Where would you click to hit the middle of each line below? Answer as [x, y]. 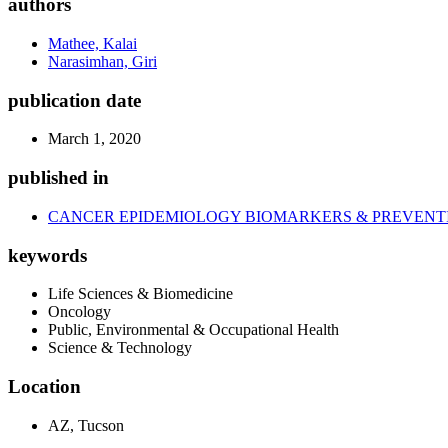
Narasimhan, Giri [102, 61]
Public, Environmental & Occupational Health [193, 330]
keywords [47, 255]
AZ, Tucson [86, 425]
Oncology [79, 312]
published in [58, 178]
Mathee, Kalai [92, 43]
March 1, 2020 [94, 139]
